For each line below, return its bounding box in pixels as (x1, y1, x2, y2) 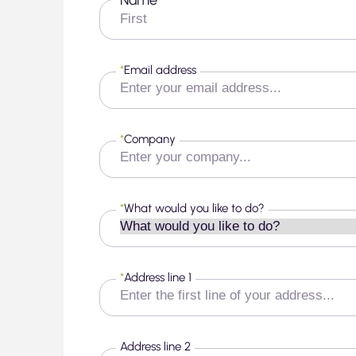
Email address (124, 62, 196, 77)
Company (124, 131, 176, 146)
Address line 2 (120, 339, 191, 354)
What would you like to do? (124, 200, 265, 215)
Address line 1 (124, 269, 192, 284)
